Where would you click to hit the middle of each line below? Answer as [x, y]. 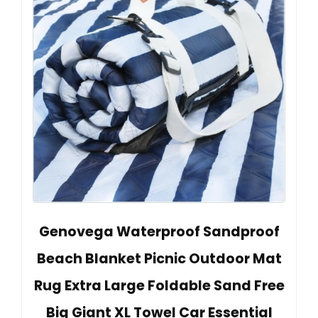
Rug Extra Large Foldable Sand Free [159, 286]
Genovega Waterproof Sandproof [159, 232]
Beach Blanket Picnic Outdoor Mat [159, 259]
